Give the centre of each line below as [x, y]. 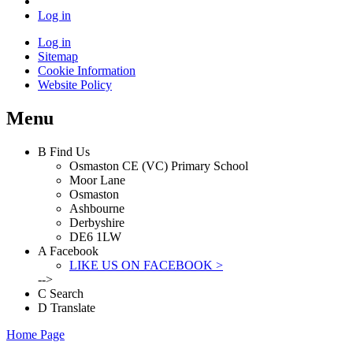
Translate [73, 307]
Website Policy [75, 84]
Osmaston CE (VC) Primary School [159, 165]
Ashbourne [97, 208]
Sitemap [58, 56]
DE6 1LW [95, 236]
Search [67, 293]
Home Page [35, 334]
